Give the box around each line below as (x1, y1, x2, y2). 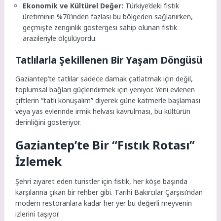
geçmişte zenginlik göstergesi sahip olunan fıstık (23, 22, 178, 32)
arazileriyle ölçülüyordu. (23, 33, 97, 43)
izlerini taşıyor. (15, 209, 60, 219)
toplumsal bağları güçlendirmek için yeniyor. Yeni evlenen (15, 84, 195, 94)
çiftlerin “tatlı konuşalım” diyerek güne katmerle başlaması (15, 95, 201, 105)
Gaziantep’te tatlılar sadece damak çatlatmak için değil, (15, 74, 193, 83)
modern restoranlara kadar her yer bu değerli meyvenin (15, 198, 192, 208)
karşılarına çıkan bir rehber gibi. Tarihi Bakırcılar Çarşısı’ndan (15, 187, 203, 197)
